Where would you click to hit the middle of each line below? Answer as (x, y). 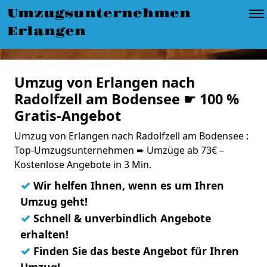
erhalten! (44, 234)
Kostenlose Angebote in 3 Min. (83, 164)
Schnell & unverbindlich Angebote (121, 218)
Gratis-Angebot (68, 116)
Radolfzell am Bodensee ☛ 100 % (127, 99)
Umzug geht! (54, 201)
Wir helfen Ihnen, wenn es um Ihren (127, 185)
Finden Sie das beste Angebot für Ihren (135, 251)
